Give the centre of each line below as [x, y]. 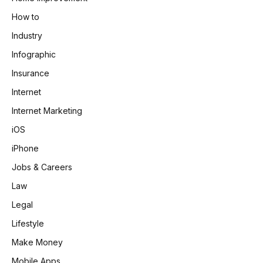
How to [26, 17]
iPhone [25, 149]
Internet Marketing [47, 111]
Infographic [34, 55]
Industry [27, 36]
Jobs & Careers [42, 167]
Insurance [31, 73]
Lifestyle [28, 224]
